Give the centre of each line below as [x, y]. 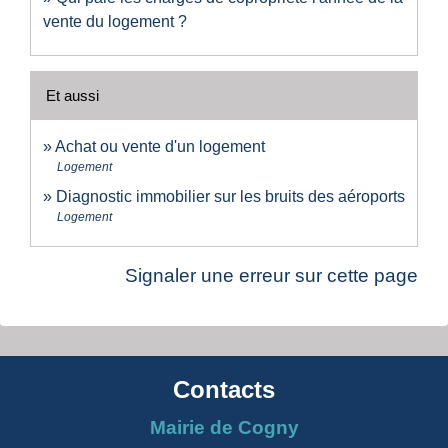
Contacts [224, 389]
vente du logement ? [115, 21]
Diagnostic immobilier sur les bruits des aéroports [230, 196]
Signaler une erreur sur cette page [271, 275]
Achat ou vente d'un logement [160, 146]
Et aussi [72, 95]
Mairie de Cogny [224, 427]
